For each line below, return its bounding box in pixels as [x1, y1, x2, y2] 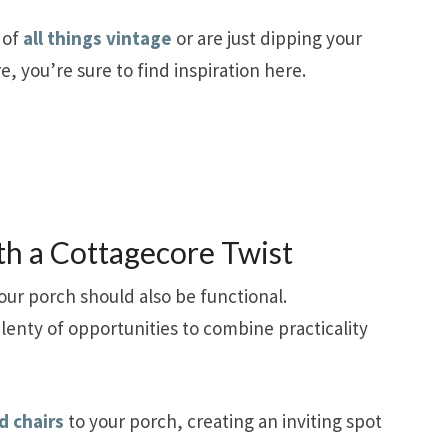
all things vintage [23, 25, 172, 50]
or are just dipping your [172, 25, 362, 50]
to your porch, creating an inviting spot [64, 408, 382, 433]
